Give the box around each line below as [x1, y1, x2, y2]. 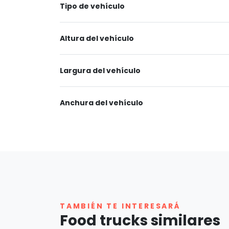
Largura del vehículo [60, 65, 141, 76]
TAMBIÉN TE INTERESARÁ [60, 200, 181, 211]
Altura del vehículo [60, 33, 134, 43]
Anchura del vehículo [60, 97, 143, 108]
